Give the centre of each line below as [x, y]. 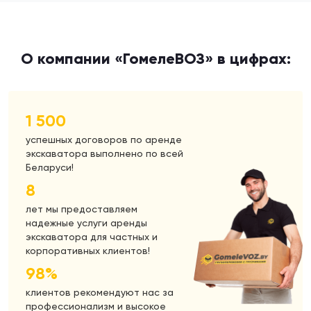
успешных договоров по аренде [104, 139]
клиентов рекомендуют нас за [100, 292]
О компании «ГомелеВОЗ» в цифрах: [155, 58]
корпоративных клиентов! [88, 250]
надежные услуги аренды [86, 222]
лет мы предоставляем [82, 209]
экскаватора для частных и [92, 236]
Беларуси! [50, 167]
